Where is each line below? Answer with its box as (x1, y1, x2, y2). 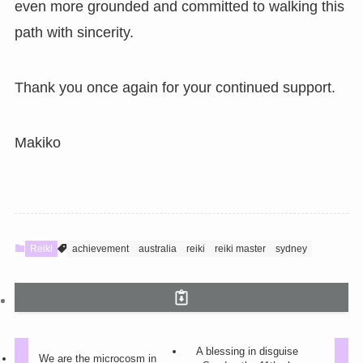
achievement (71, 242, 129, 254)
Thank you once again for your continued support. (14, 79, 335, 96)
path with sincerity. (14, 23, 134, 41)
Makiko (14, 134, 61, 151)
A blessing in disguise (195, 345, 298, 358)
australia (138, 242, 177, 254)
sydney (275, 242, 307, 254)
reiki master (214, 242, 266, 254)
